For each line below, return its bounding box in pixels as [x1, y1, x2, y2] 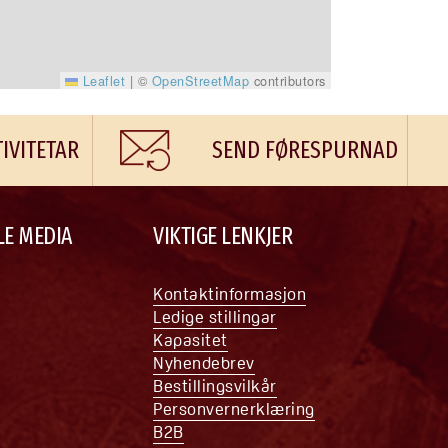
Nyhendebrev [153, 352, 255, 373]
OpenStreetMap [151, 71, 250, 91]
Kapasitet [153, 329, 228, 350]
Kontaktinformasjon [153, 283, 307, 304]
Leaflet [78, 71, 126, 91]
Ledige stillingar [153, 306, 277, 327]
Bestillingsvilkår [153, 375, 277, 396]
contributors [249, 71, 326, 91]
